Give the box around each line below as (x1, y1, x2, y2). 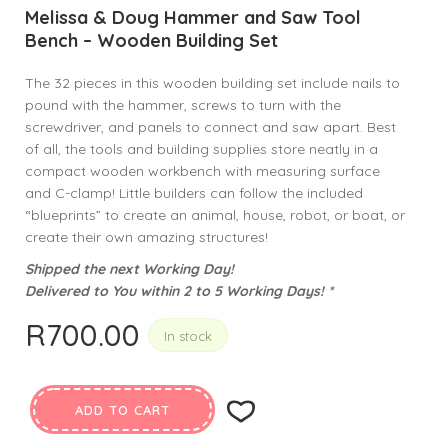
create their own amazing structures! (25, 228, 268, 246)
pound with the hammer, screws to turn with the (25, 96, 341, 114)
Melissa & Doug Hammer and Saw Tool (25, 6, 361, 29)
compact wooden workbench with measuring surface (25, 162, 380, 180)
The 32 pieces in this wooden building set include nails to (25, 74, 400, 92)
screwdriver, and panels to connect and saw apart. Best (25, 118, 396, 136)
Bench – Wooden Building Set (25, 29, 278, 52)
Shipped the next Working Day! (25, 260, 234, 278)
